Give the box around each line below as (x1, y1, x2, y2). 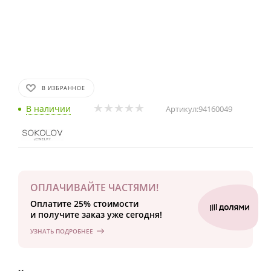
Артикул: (166, 103, 198, 114)
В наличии (26, 103, 71, 115)
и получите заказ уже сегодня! (30, 209, 162, 221)
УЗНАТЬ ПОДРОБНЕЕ (30, 227, 93, 236)
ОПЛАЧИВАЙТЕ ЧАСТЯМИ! (30, 181, 158, 195)
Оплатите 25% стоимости (30, 198, 139, 210)
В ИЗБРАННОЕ (42, 83, 85, 92)
